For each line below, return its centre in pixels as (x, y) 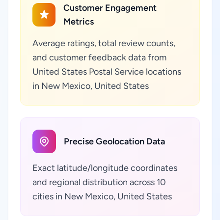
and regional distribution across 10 (99, 182)
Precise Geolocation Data (114, 141)
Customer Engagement (110, 8)
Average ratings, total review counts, (104, 43)
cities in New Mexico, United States (102, 196)
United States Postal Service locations (107, 72)
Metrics (79, 22)
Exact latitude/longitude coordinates (105, 168)
